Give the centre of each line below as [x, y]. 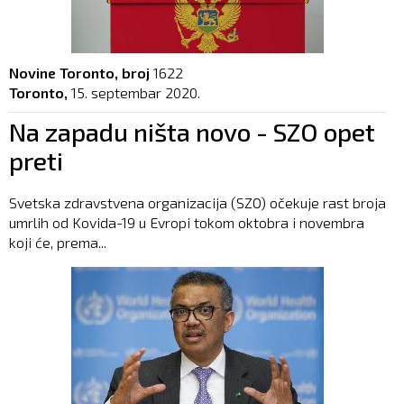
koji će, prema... [58, 242]
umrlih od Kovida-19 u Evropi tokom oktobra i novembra [187, 222]
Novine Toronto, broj [79, 72]
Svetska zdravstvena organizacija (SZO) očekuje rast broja [197, 202]
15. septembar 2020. [136, 92]
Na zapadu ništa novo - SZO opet [192, 131]
